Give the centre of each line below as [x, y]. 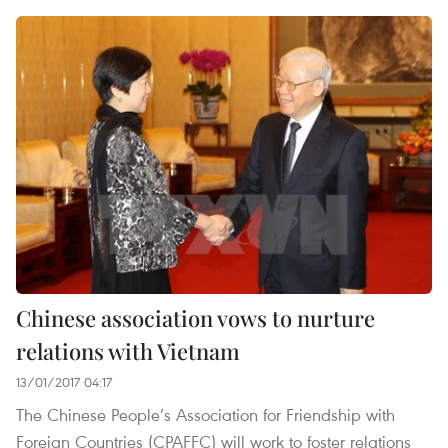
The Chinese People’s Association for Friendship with [205, 414]
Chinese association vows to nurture [195, 317]
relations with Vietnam [128, 350]
